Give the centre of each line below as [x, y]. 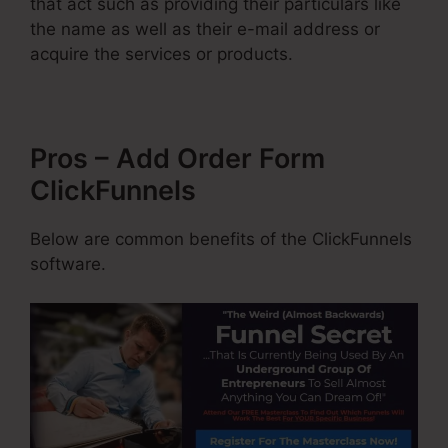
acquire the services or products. [161, 54]
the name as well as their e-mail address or [205, 29]
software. [68, 264]
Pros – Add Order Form [177, 159]
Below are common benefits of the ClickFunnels [221, 239]
